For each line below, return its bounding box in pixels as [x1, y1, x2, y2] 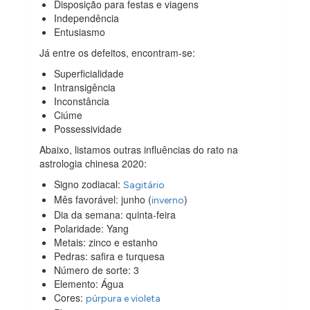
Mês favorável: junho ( [54, 192, 152, 206]
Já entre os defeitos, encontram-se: [39, 45, 196, 60]
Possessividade [54, 121, 122, 136]
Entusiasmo [54, 24, 106, 39]
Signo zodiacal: [54, 176, 124, 191]
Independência [54, 10, 120, 25]
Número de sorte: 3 [54, 262, 143, 277]
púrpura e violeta [86, 292, 161, 304]
